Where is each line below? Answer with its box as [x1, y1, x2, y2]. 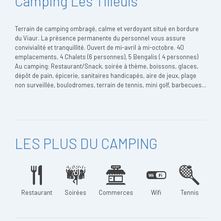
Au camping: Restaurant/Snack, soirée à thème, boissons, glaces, [15, 62, 198, 70]
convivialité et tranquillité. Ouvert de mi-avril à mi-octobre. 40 [15, 43, 184, 51]
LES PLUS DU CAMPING [15, 135, 157, 152]
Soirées [65, 188, 87, 196]
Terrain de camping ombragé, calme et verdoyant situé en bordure [15, 25, 199, 33]
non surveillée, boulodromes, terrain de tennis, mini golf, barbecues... [15, 81, 206, 89]
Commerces [99, 188, 134, 196]
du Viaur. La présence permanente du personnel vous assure [15, 34, 185, 42]
